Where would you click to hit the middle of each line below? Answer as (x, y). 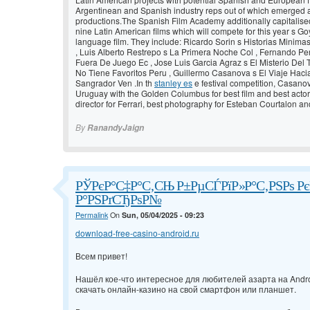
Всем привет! (101, 256)
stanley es (173, 83)
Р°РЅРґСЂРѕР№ (118, 200)
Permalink (92, 215)
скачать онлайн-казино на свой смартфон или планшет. (186, 289)
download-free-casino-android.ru (137, 233)
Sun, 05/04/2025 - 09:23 (163, 215)
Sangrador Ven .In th (115, 83)
